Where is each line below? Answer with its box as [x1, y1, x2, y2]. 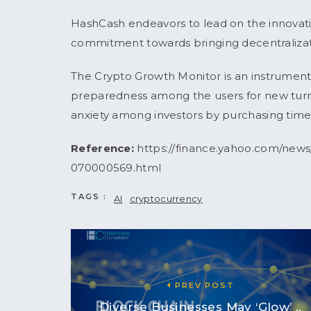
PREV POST [171, 280, 235, 290]
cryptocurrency [129, 192, 203, 204]
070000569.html [71, 160, 162, 174]
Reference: [71, 141, 134, 155]
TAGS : [71, 191, 107, 201]
